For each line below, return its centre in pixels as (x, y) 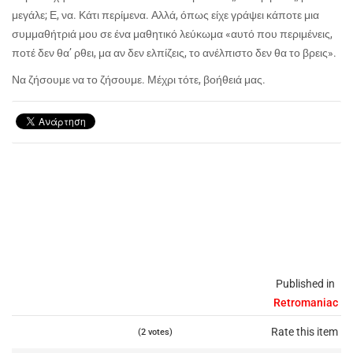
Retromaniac (306, 302)
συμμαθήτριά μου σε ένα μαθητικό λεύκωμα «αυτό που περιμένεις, (172, 33)
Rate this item (305, 331)
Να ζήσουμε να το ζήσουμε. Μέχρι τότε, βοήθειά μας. (140, 79)
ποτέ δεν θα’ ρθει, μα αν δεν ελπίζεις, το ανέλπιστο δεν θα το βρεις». (174, 52)
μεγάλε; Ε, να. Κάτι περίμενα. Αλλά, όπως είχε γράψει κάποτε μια (165, 15)
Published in (305, 283)
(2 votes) (155, 332)
